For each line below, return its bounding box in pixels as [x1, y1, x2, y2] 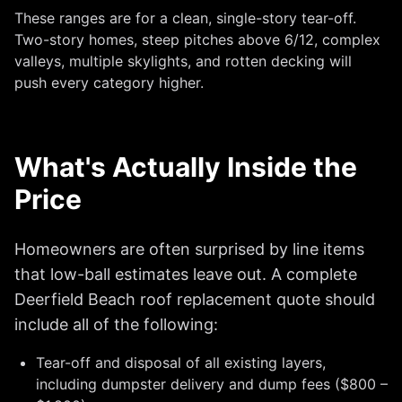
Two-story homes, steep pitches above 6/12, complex [14, 31, 380, 48]
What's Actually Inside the [14, 151, 357, 183]
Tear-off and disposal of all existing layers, [36, 354, 326, 371]
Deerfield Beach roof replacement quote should [14, 290, 375, 309]
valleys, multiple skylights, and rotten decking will [14, 52, 352, 70]
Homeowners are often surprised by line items [14, 240, 364, 258]
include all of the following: [14, 315, 218, 334]
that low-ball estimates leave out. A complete [14, 265, 357, 284]
